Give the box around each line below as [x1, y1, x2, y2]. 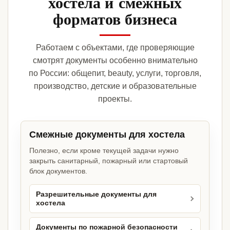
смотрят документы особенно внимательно [32, 56, 198, 65]
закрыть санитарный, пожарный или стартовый [29, 157, 188, 165]
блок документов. [29, 167, 87, 176]
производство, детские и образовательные [33, 82, 197, 91]
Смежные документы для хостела [29, 129, 185, 140]
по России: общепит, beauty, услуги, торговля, [29, 69, 201, 78]
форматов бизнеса [53, 7, 177, 30]
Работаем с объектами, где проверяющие [35, 43, 195, 52]
